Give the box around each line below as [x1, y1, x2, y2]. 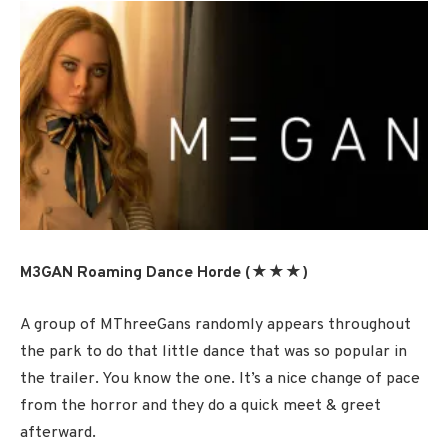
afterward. [20, 422, 96, 443]
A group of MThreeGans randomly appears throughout [20, 314, 411, 335]
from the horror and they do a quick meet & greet [20, 395, 381, 416]
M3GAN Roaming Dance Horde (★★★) [20, 263, 308, 284]
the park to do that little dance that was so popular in [20, 341, 407, 362]
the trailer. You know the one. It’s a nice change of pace [20, 368, 420, 389]
